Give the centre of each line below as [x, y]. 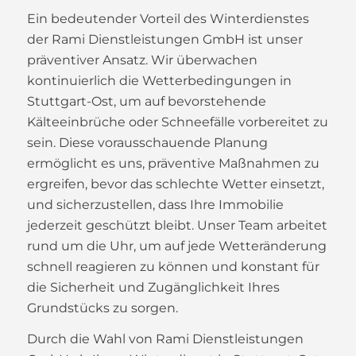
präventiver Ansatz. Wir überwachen [142, 60]
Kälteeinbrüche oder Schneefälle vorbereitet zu [177, 122]
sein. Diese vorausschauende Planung [147, 142]
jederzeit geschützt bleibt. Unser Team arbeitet [177, 225]
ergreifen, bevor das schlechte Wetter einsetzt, [175, 184]
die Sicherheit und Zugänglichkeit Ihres [153, 287]
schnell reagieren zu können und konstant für [173, 266]
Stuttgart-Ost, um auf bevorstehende [146, 101]
